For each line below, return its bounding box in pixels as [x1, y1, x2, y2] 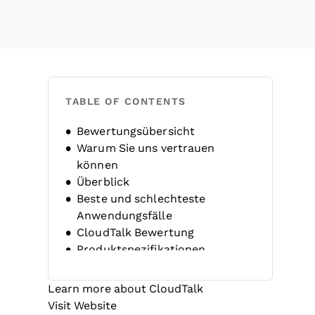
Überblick [77, 176, 130, 188]
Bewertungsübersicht [77, 125, 195, 137]
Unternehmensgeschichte [77, 277, 219, 289]
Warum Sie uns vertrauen [77, 142, 215, 154]
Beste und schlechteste [77, 193, 206, 205]
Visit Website [48, 300, 117, 311]
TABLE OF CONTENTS [65, 96, 186, 107]
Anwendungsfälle [77, 210, 172, 221]
